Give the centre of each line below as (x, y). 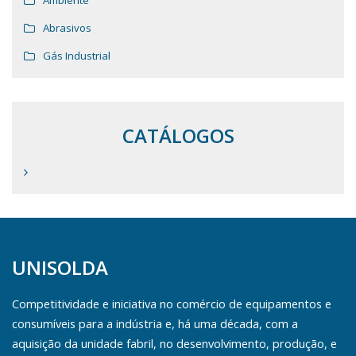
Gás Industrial (77, 56)
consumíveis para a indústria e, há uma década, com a (155, 324)
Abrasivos (67, 28)
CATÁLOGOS (178, 136)
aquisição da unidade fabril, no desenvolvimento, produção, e (174, 344)
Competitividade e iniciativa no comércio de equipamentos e (172, 304)
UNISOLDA (60, 268)
